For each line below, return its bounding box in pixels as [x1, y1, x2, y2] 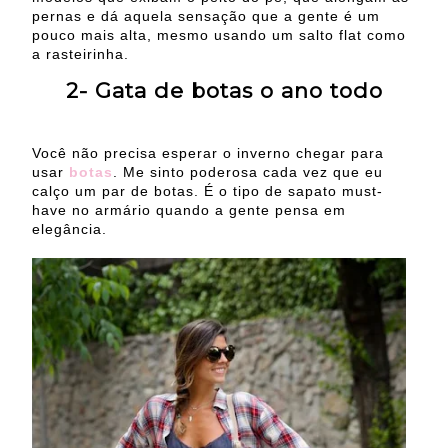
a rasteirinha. [32, 45, 129, 62]
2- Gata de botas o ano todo [65, 78, 383, 104]
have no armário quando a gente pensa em [32, 201, 346, 218]
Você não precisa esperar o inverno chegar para [32, 144, 384, 161]
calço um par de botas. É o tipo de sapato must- [32, 182, 383, 199]
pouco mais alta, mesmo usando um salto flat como [32, 26, 406, 43]
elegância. [32, 220, 107, 237]
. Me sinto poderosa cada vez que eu [113, 163, 383, 180]
